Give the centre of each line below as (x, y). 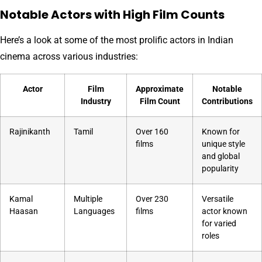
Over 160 (152, 132)
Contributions (227, 101)
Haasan (24, 211)
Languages (94, 211)
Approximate (160, 89)
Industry (96, 101)
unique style (223, 144)
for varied (219, 223)
